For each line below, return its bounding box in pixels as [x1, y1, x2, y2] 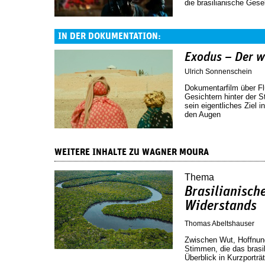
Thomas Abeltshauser [185, 219, 254, 228]
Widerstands [185, 198, 257, 213]
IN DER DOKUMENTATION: [58, 31, 161, 41]
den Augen [185, 109, 221, 119]
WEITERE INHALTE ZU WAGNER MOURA [54, 147, 209, 157]
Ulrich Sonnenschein [185, 67, 252, 76]
